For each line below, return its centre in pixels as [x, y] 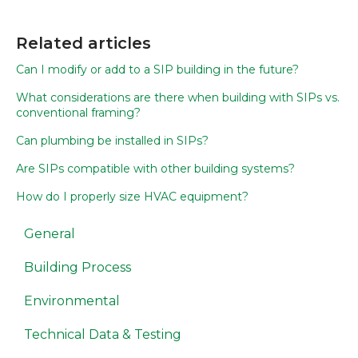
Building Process [78, 267]
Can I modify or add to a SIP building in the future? [157, 69]
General [50, 233]
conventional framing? [78, 112]
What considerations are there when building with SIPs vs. [178, 97]
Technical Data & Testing [103, 334]
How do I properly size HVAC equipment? [132, 196]
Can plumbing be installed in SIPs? [112, 140]
